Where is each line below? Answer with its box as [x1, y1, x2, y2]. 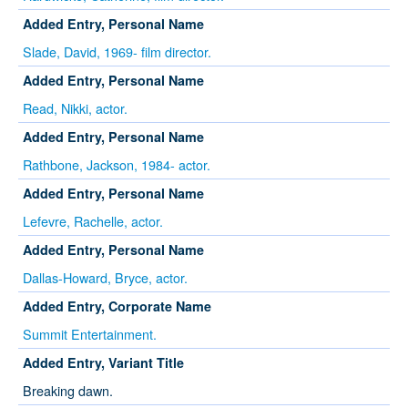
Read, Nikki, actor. [23, 98, 127, 118]
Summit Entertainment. [23, 324, 157, 344]
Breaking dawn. [23, 381, 113, 401]
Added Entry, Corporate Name [23, 297, 211, 316]
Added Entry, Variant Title [23, 353, 184, 372]
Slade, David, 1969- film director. [23, 42, 211, 62]
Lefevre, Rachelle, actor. [23, 211, 163, 231]
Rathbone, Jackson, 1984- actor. [23, 155, 210, 175]
